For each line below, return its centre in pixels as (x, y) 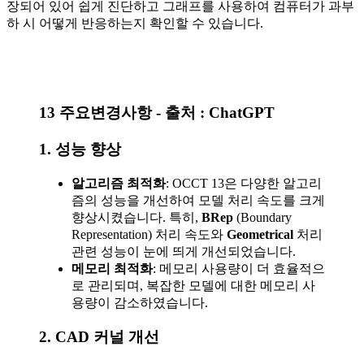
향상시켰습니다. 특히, (136, 217)
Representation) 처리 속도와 (149, 234)
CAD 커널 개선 (107, 337)
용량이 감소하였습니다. (140, 302)
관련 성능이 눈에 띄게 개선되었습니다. (184, 251)
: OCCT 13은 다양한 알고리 (244, 183)
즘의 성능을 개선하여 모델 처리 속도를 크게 (198, 200)
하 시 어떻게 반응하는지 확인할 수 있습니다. (135, 23)
